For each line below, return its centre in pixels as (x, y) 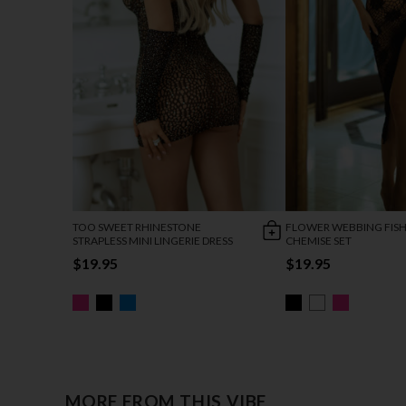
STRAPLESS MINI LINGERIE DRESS (153, 241)
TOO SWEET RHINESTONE (137, 227)
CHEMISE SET (319, 241)
